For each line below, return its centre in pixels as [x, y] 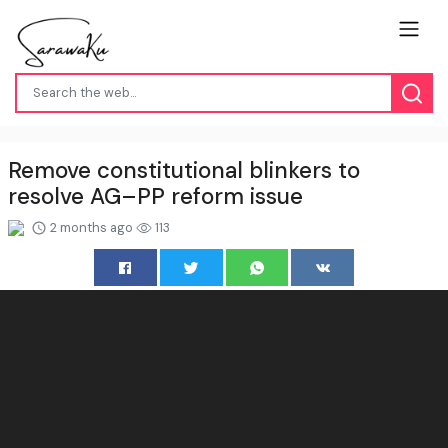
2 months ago [91, 227]
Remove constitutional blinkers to [184, 170]
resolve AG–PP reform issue [155, 196]
